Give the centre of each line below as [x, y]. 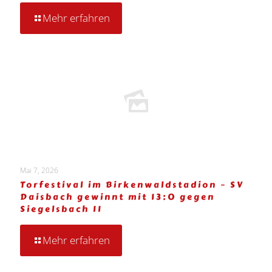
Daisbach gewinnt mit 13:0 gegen [117, 197]
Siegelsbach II [61, 209]
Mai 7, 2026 [39, 171]
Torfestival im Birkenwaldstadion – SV [132, 185]
